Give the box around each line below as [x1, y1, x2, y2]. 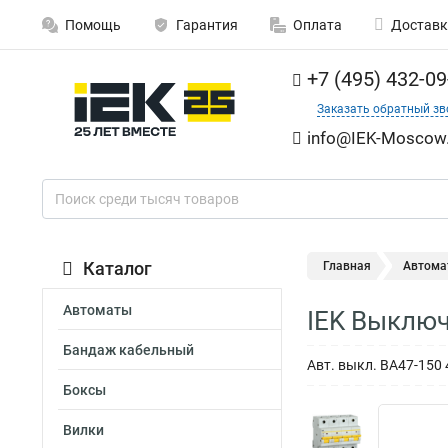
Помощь [65, 17, 121, 33]
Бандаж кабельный [63, 342, 194, 358]
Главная [323, 259, 371, 273]
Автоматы [63, 302, 132, 318]
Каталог [83, 258, 152, 279]
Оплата [293, 17, 342, 33]
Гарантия [176, 17, 238, 33]
